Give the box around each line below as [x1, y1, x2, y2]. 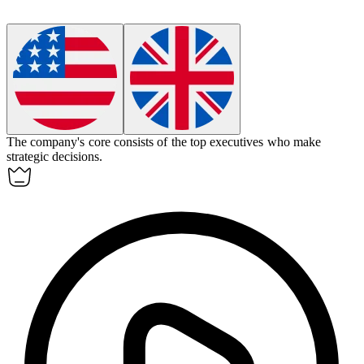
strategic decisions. [6, 149, 103, 164]
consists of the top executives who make [113, 135, 321, 149]
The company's [6, 135, 89, 149]
